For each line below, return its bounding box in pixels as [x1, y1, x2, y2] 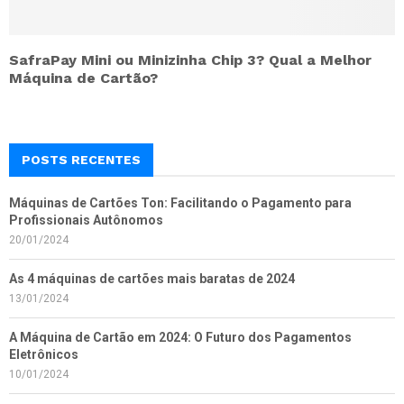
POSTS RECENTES [22, 151, 141, 167]
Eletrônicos [9, 346, 78, 362]
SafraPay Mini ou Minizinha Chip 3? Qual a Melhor [9, 50, 372, 69]
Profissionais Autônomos [9, 212, 163, 227]
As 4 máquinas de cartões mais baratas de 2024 [9, 271, 295, 286]
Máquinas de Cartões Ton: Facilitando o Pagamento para [9, 195, 352, 210]
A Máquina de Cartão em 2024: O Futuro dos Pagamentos [9, 329, 352, 344]
